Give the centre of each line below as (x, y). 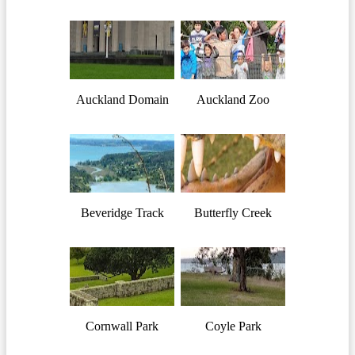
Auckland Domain (122, 100)
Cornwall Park (122, 326)
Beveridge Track (122, 212)
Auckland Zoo (233, 100)
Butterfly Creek (233, 212)
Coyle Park (233, 326)
